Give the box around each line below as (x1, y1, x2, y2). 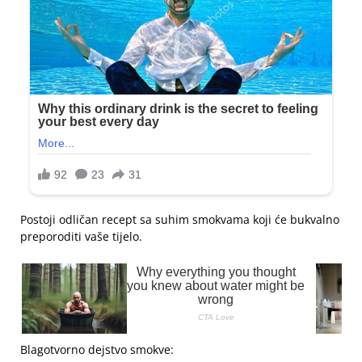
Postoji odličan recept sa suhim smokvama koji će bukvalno (20, 212, 339, 228)
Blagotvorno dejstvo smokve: (20, 342, 174, 358)
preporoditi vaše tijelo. (20, 229, 142, 245)
